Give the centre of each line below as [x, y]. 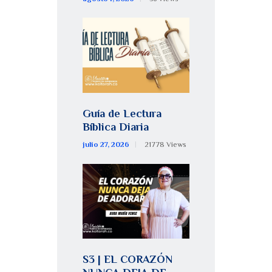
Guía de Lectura [122, 114]
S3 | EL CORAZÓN [127, 260]
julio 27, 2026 [106, 145]
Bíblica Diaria [116, 127]
